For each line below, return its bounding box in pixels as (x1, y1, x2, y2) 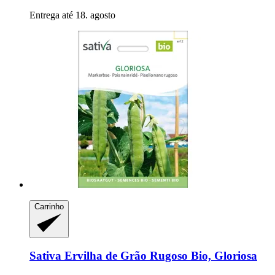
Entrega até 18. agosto (29, 10, 115, 21)
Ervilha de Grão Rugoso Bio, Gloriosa (61, 249, 257, 263)
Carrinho (34, 202, 64, 212)
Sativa (29, 249, 61, 263)
